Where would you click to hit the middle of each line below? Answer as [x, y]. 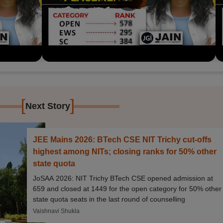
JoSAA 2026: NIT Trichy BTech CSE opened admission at [123, 178]
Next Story [48, 106]
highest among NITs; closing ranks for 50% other [125, 151]
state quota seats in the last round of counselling [109, 199]
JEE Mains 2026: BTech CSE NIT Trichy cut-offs [122, 139]
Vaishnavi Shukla [56, 211]
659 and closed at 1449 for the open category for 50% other [127, 188]
